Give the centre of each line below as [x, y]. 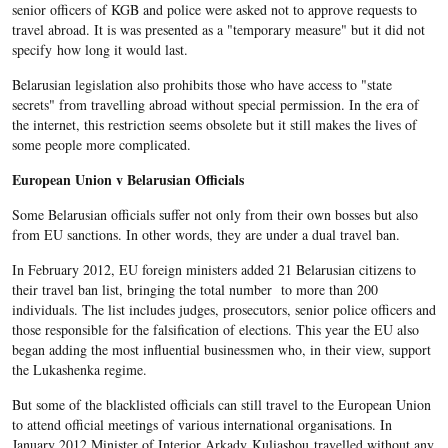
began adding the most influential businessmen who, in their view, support [221, 350]
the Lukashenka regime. [83, 370]
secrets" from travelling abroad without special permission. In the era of [215, 105]
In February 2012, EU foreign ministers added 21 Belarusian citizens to [213, 270]
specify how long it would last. [102, 50]
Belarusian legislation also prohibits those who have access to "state [201, 85]
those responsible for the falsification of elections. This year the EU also [215, 330]
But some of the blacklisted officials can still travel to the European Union [221, 405]
